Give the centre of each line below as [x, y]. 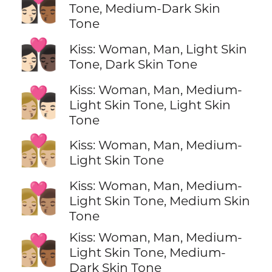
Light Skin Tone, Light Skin [150, 104]
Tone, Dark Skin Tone [133, 64]
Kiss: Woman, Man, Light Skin [158, 49]
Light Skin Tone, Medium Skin [159, 200]
